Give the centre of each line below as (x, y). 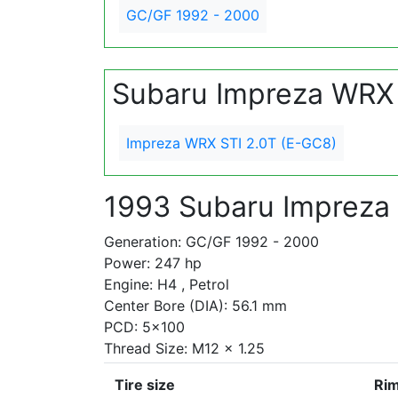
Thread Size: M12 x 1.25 (184, 348)
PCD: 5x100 (144, 327)
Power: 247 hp (153, 263)
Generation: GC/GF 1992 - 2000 (211, 242)
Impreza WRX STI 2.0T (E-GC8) (231, 143)
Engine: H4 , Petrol (167, 284)
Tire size (145, 385)
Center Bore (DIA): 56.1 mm (195, 306)
